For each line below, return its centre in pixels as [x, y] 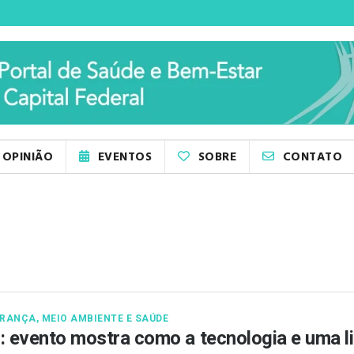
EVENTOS [124, 157]
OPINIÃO [27, 157]
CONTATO [312, 157]
